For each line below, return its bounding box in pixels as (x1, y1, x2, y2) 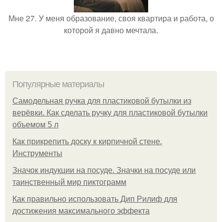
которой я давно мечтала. (64, 24, 158, 36)
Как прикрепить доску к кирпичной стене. (12, 137, 162, 146)
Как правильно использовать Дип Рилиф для (12, 194, 177, 203)
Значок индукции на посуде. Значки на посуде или (12, 166, 196, 174)
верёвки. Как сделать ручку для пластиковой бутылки (12, 108, 208, 117)
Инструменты (12, 149, 62, 158)
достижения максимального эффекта (12, 206, 150, 215)
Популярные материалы (12, 79, 104, 89)
